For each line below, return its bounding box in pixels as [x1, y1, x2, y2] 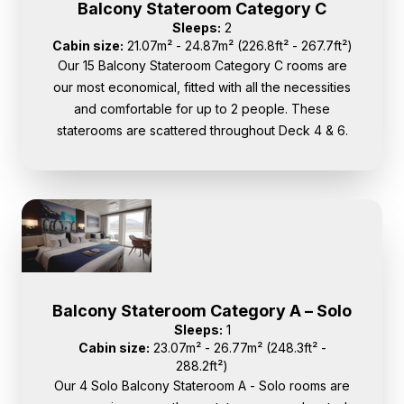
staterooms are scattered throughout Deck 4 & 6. [56, 123, 348, 139]
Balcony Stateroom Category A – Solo [52, 301, 352, 321]
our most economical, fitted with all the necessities [53, 79, 351, 96]
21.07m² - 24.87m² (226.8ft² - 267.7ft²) [123, 38, 353, 54]
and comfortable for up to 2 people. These [74, 101, 330, 117]
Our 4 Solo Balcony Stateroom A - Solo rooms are [54, 378, 350, 394]
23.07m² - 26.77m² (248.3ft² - [149, 340, 326, 356]
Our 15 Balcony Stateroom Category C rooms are [57, 58, 347, 74]
